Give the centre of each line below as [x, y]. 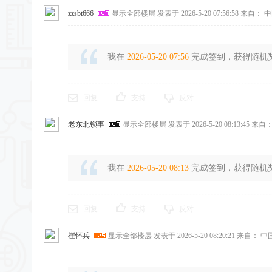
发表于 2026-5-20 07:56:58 [198, 13]
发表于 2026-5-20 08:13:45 [209, 124]
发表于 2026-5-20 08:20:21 [194, 236]
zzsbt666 [81, 13]
